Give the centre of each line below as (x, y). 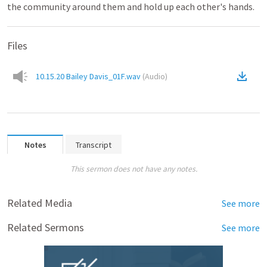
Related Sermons (46, 227)
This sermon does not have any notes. (133, 169)
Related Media (40, 203)
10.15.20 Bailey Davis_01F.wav (88, 76)
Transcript (94, 145)
